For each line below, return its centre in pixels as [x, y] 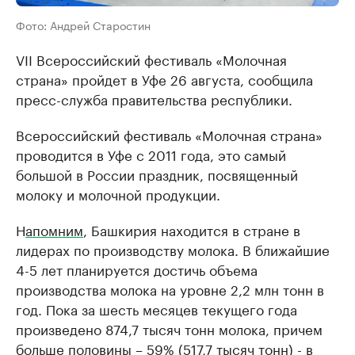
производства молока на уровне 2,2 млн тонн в [170, 289]
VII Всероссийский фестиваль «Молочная [151, 59]
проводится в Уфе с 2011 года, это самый [151, 154]
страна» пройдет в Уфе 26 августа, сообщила [164, 79]
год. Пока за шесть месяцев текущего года [157, 309]
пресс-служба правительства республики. [154, 99]
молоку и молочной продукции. [118, 194]
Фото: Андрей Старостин [83, 25]
